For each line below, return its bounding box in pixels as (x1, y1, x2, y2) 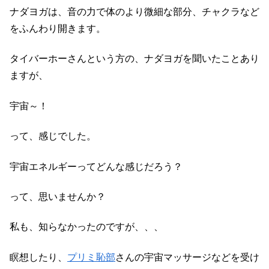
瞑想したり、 (10, 252, 67, 262)
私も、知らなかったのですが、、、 (10, 222, 163, 232)
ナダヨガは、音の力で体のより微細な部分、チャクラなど (10, 7, 259, 17)
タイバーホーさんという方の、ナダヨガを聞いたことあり (10, 53, 259, 64)
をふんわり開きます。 (10, 23, 106, 34)
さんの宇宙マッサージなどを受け (115, 252, 259, 262)
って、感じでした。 (10, 131, 96, 142)
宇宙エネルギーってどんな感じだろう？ (10, 161, 183, 172)
